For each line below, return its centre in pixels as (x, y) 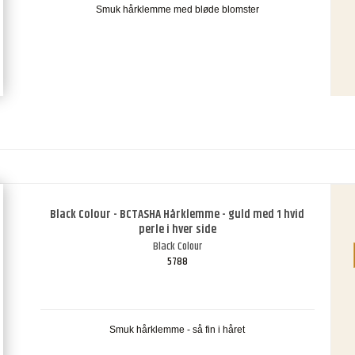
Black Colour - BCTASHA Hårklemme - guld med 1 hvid (177, 215)
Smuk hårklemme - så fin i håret (177, 330)
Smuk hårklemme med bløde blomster (177, 10)
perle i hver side (177, 230)
